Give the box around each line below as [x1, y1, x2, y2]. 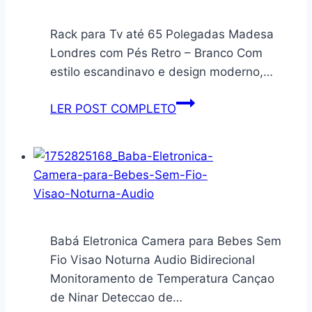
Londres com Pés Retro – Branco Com [50, 46, 263, 61]
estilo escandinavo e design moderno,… [50, 65, 273, 79]
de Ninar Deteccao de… [50, 290, 182, 305]
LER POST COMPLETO [50, 102, 176, 116]
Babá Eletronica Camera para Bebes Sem [50, 234, 281, 249]
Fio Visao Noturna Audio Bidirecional [50, 253, 255, 267]
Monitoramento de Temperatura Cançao [50, 272, 274, 286]
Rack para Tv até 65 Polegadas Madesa [50, 27, 274, 42]
